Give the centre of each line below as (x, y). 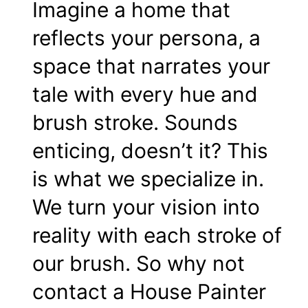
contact (70, 292)
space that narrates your (151, 66)
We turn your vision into (146, 207)
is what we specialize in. (148, 179)
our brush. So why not (139, 264)
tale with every (106, 95)
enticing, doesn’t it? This (150, 151)
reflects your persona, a (146, 38)
